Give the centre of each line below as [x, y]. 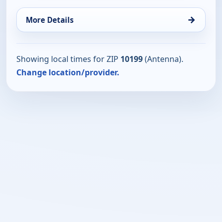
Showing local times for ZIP [68, 59]
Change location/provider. [68, 72]
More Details [50, 20]
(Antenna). [163, 59]
